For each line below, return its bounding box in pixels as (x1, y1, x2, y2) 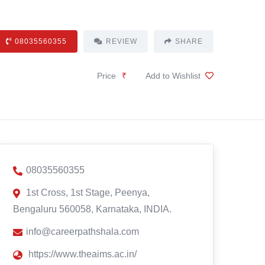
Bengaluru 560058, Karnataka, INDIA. (13, 204, 172, 214)
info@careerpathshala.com (26, 227, 139, 237)
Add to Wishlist (145, 71, 201, 80)
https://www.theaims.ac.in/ (28, 249, 137, 259)
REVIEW (105, 37, 137, 46)
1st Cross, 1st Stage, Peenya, (26, 188, 150, 198)
